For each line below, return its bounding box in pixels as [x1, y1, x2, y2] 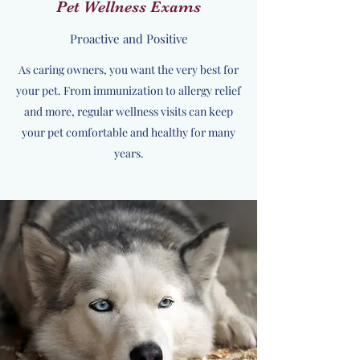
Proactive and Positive [69, 31, 188, 47]
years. [113, 145, 144, 161]
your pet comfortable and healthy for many [22, 125, 235, 140]
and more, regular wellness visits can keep [24, 104, 233, 119]
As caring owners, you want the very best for [18, 62, 239, 77]
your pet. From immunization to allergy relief [16, 83, 241, 98]
